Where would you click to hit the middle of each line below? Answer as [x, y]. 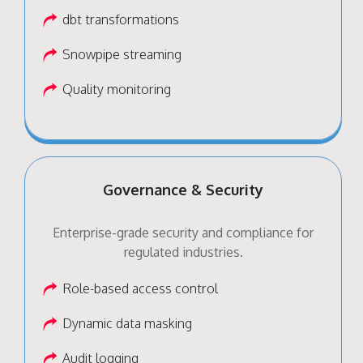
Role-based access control [140, 288]
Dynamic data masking [127, 323]
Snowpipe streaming [122, 54]
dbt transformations [121, 19]
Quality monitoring [117, 89]
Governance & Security [183, 189]
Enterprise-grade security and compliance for [183, 232]
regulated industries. [183, 252]
